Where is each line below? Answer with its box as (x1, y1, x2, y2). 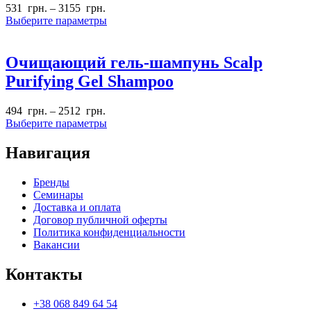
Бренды (33, 176, 69, 189)
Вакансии (33, 239, 80, 251)
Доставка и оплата (33, 201, 121, 214)
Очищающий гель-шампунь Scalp (6, 53, 262, 72)
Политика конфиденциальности (33, 226, 185, 239)
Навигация (6, 144, 90, 162)
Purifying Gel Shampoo (6, 72, 174, 91)
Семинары (33, 189, 83, 201)
